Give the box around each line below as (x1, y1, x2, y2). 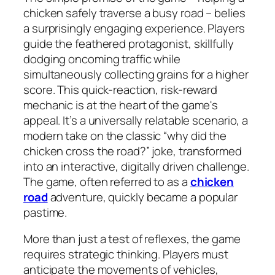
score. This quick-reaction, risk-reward (23, 81, 218, 98)
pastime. (23, 204, 68, 220)
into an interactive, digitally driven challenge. (23, 158, 250, 174)
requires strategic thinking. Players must (23, 246, 228, 263)
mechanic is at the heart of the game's (23, 96, 219, 113)
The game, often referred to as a (23, 173, 190, 190)
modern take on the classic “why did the (23, 127, 227, 144)
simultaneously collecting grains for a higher (23, 66, 249, 82)
